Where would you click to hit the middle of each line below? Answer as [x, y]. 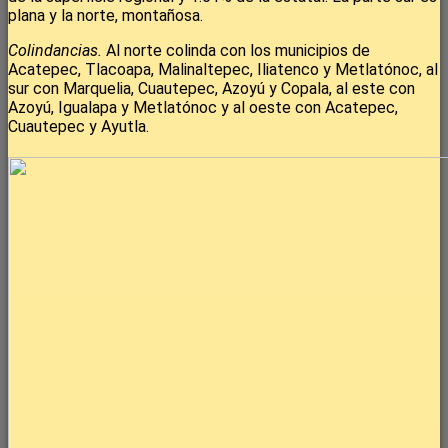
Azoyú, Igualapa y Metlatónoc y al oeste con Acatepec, [203, 108]
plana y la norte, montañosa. [105, 16]
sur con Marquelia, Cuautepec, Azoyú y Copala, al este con [211, 89]
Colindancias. [55, 51]
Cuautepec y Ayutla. [78, 127]
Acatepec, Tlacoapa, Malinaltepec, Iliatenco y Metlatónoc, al [223, 70]
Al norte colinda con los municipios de [236, 51]
